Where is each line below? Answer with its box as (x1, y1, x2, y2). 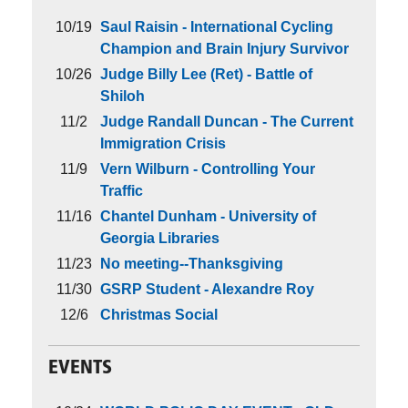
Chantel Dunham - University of (100, 208, 316, 224)
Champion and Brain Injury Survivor (100, 40, 349, 56)
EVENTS (48, 358, 112, 378)
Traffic (100, 182, 143, 199)
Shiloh (100, 87, 145, 104)
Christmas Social (100, 306, 218, 322)
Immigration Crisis (100, 135, 226, 151)
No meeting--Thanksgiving (100, 255, 283, 271)
